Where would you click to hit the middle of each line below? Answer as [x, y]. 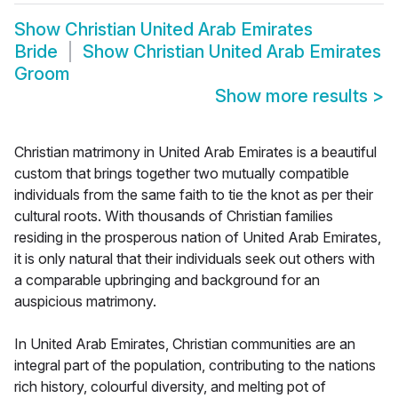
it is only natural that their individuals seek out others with [195, 259]
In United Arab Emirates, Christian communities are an [185, 344]
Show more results [294, 96]
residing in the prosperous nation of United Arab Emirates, [198, 238]
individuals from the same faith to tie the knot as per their [194, 195]
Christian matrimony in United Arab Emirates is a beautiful [195, 152]
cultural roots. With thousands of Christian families [174, 216]
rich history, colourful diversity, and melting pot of [170, 387]
